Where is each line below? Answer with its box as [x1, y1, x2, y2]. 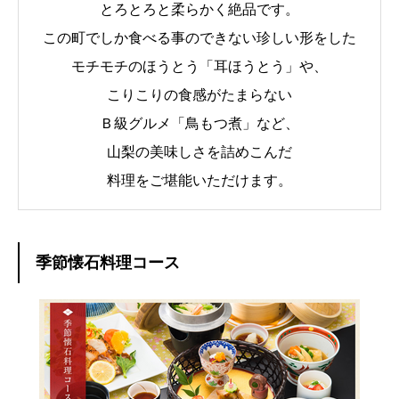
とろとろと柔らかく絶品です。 [100, 2, 299, 18]
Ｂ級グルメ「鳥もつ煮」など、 [100, 116, 299, 132]
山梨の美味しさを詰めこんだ [107, 144, 292, 160]
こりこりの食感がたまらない [107, 87, 292, 103]
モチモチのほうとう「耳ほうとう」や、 [71, 59, 328, 75]
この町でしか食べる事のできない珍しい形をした [43, 30, 356, 46]
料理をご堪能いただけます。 [107, 173, 292, 189]
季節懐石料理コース [36, 254, 180, 273]
